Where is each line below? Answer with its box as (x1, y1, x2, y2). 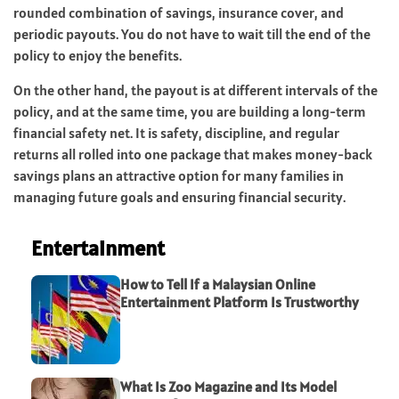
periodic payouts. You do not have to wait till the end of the (13, 24, 370, 43)
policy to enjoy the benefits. (13, 45, 182, 64)
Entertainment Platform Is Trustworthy (120, 292, 359, 311)
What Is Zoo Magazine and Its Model (120, 377, 337, 395)
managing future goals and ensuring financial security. (13, 187, 346, 206)
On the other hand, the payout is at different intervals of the (13, 80, 378, 99)
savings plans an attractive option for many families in (13, 166, 344, 184)
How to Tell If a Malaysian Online (120, 274, 315, 293)
